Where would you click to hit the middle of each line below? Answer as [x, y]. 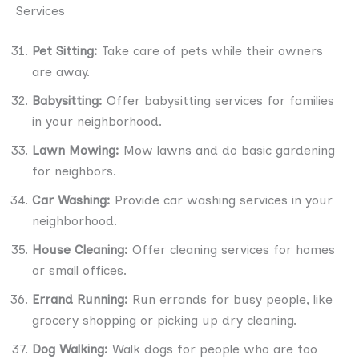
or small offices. [79, 270]
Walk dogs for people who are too [213, 349]
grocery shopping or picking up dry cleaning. [164, 320]
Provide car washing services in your [224, 200]
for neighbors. [74, 171]
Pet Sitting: [65, 50]
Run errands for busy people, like [230, 299]
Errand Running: [80, 299]
